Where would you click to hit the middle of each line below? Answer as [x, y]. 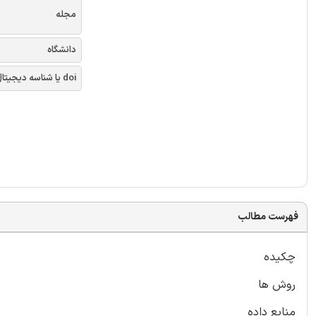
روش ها [277, 285]
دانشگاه [62, 50]
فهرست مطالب [268, 217]
